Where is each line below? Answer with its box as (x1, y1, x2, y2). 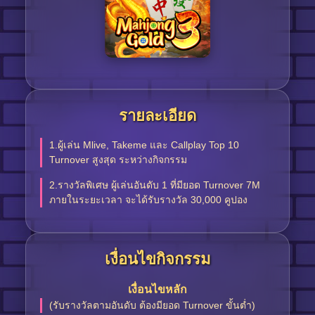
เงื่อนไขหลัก (128, 283, 187, 295)
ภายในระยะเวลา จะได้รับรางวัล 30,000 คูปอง (49, 194, 247, 205)
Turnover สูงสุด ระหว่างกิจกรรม (49, 154, 187, 165)
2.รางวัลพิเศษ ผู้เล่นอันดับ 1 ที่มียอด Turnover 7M (49, 179, 260, 191)
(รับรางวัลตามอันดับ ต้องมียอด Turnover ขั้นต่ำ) (49, 300, 255, 311)
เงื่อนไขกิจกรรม (104, 250, 211, 268)
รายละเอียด (119, 107, 196, 124)
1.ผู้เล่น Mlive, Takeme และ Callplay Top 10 (49, 139, 239, 150)
